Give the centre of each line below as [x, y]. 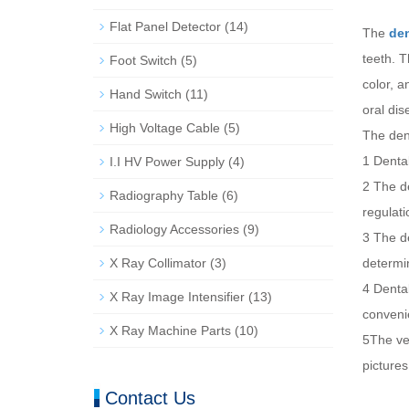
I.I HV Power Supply [167, 162]
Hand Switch [146, 94]
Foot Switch [143, 60]
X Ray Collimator [158, 263]
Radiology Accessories [174, 229]
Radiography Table [164, 195]
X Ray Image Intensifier [177, 297]
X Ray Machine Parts [170, 330]
